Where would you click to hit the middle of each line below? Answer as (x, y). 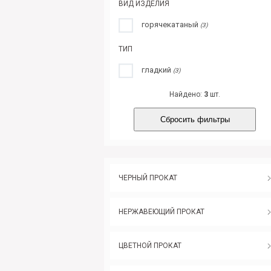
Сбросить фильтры (195, 119)
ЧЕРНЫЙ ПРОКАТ (148, 178)
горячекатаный (171, 24)
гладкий (157, 70)
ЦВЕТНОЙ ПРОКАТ (150, 245)
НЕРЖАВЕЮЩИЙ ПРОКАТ (162, 211)
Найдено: (187, 94)
